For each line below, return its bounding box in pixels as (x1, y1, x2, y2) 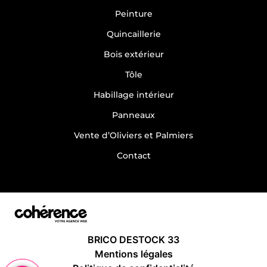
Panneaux (112, 110, 155, 121)
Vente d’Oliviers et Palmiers (74, 130, 193, 141)
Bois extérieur (103, 49, 164, 60)
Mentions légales (94, 247, 173, 260)
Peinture (114, 8, 153, 20)
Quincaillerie (106, 29, 161, 40)
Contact (116, 150, 151, 162)
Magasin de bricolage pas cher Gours (24, 4, 131, 12)
